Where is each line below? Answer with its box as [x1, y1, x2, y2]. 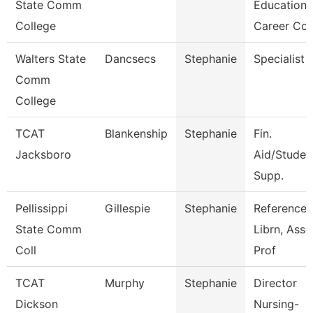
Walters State [15, 52, 86, 66]
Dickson [15, 297, 58, 311]
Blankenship [105, 126, 168, 140]
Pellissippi [15, 201, 68, 215]
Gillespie [105, 201, 150, 215]
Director [254, 276, 297, 290]
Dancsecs [105, 52, 156, 66]
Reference [254, 201, 307, 215]
